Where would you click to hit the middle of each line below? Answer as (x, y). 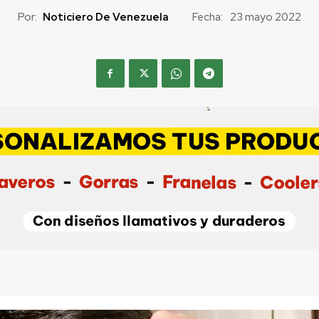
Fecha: (207, 17)
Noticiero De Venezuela (105, 17)
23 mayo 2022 (265, 17)
